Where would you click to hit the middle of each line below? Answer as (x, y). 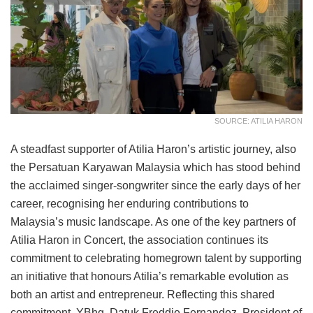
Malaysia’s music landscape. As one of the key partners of (153, 221)
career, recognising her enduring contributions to (130, 203)
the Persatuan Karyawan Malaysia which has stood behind (155, 167)
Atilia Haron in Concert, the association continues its (139, 240)
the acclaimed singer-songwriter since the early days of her (155, 185)
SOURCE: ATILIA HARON (259, 121)
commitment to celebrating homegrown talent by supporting (156, 258)
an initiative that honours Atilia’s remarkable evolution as (150, 276)
